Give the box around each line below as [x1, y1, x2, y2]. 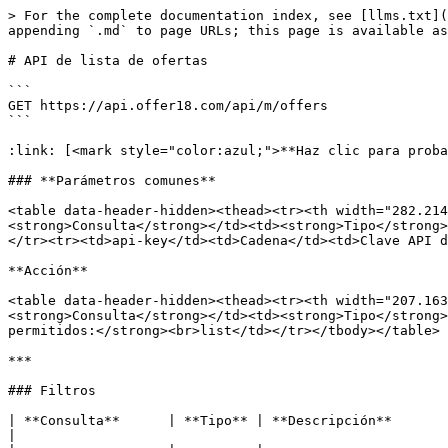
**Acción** [8, 263, 88, 278]
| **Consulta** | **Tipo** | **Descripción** [8, 413, 392, 428]
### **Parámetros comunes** [8, 173, 216, 188]
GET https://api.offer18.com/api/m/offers [8, 98, 328, 113]
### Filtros [8, 383, 96, 398]
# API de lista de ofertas [8, 53, 208, 68]
